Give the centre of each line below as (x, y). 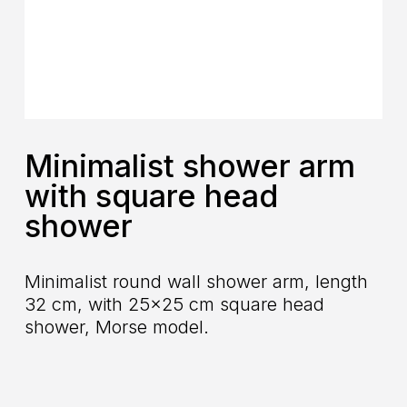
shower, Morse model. (116, 327)
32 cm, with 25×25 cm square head (174, 304)
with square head (151, 196)
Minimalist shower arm (189, 166)
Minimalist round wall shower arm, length (196, 281)
